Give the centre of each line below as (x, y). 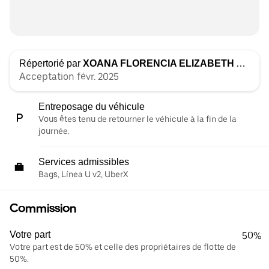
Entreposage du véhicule (92, 107)
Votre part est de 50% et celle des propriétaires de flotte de (123, 247)
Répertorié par (51, 63)
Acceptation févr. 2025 (69, 77)
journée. (54, 131)
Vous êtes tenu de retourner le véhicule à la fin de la (138, 119)
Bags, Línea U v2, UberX (83, 174)
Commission (43, 208)
